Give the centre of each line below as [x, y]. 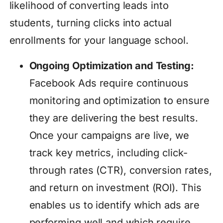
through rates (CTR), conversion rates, [120, 170]
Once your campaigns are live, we [109, 136]
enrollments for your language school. [99, 41]
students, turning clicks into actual [90, 23]
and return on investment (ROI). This [115, 188]
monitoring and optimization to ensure [119, 101]
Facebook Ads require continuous [109, 83]
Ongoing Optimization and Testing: [111, 66]
